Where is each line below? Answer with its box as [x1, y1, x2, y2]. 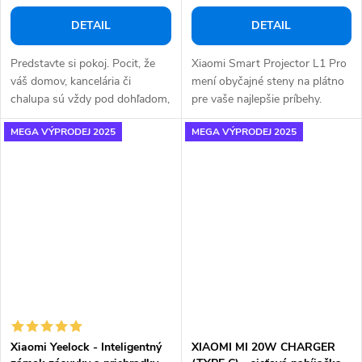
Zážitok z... [191, 109, 244, 125]
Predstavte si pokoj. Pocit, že [11, 56, 155, 72]
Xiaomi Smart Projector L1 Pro [191, 56, 347, 72]
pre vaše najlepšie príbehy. [191, 91, 322, 107]
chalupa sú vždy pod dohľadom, [11, 91, 170, 107]
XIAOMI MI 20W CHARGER [191, 339, 335, 355]
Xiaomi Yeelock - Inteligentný [11, 339, 162, 355]
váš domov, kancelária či [11, 74, 131, 90]
